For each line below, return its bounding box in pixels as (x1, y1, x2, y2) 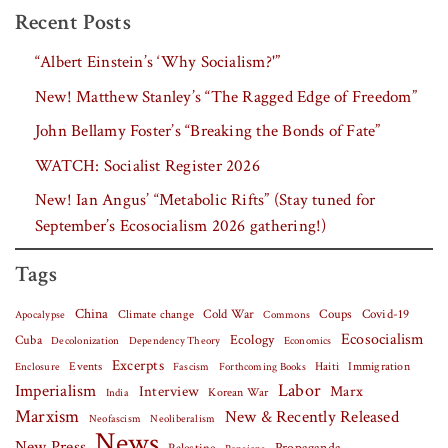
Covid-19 (361, 305, 410, 324)
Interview (139, 381, 200, 402)
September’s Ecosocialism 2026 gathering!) (35, 215, 327, 238)
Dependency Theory (128, 334, 221, 349)
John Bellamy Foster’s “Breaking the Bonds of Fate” (35, 120, 381, 143)
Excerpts (111, 356, 164, 376)
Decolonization (51, 333, 120, 349)
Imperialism (15, 380, 97, 403)
